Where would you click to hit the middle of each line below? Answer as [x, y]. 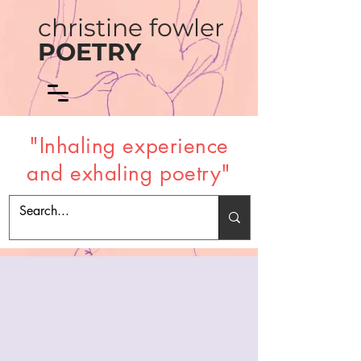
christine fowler [131, 28]
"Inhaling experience [129, 146]
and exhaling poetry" [129, 173]
